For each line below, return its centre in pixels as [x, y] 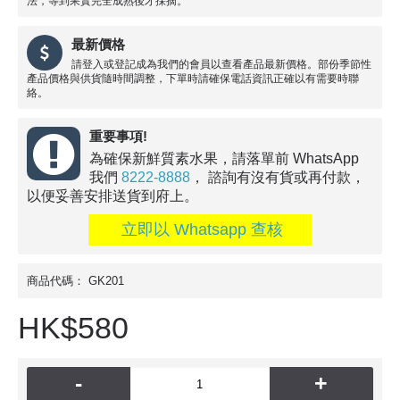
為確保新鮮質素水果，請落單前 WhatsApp [224, 158]
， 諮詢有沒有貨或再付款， [278, 177]
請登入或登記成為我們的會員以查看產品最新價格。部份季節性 [221, 64]
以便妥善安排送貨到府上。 [112, 196]
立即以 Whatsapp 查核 [200, 229]
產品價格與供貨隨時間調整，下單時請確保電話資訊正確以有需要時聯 [193, 78]
